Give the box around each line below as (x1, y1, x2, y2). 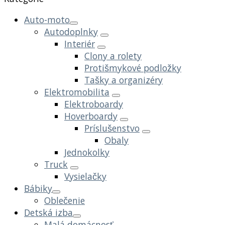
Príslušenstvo (84, 122, 140, 134)
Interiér (64, 37, 95, 50)
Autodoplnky (44, 25, 98, 38)
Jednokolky (64, 146, 109, 158)
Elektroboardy (64, 97, 123, 110)
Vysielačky (64, 170, 106, 182)
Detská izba (24, 206, 73, 218)
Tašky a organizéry (84, 73, 163, 86)
